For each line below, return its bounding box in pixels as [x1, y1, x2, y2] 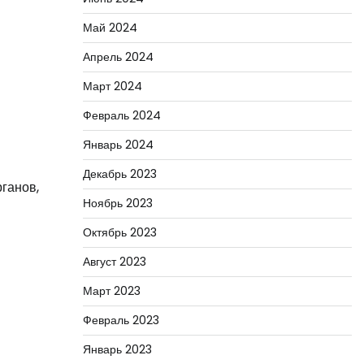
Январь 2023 [82, 341, 152, 357]
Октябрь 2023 [82, 224, 157, 240]
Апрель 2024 [82, 49, 154, 65]
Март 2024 [82, 78, 142, 94]
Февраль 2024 [82, 107, 161, 123]
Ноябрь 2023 [82, 195, 153, 211]
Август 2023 [82, 253, 146, 270]
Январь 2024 [82, 136, 154, 153]
